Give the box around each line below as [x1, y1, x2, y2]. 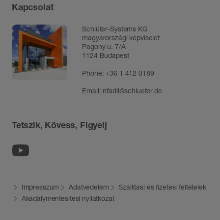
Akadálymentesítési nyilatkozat [21, 193, 114, 202]
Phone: [82, 69, 106, 78]
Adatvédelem [69, 182, 109, 191]
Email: [82, 86, 103, 95]
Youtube [29, 140, 87, 160]
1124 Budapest [82, 51, 129, 60]
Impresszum [21, 182, 59, 191]
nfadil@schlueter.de [103, 86, 162, 95]
